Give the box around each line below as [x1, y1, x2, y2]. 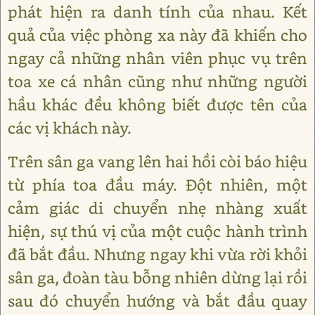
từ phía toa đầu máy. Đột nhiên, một [8, 174, 307, 195]
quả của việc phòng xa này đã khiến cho [8, 25, 307, 45]
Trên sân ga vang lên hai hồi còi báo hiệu [8, 151, 307, 172]
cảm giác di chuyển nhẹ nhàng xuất [8, 198, 307, 218]
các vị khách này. [8, 117, 131, 138]
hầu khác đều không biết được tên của [8, 94, 307, 115]
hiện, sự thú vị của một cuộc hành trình [8, 221, 307, 241]
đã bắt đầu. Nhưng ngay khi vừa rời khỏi [8, 244, 307, 264]
